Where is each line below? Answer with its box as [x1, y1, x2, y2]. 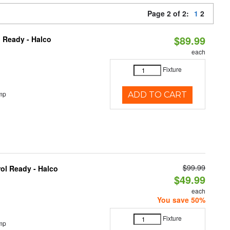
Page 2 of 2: [147, 8, 193, 18]
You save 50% [157, 195, 205, 205]
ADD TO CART [128, 90, 187, 100]
